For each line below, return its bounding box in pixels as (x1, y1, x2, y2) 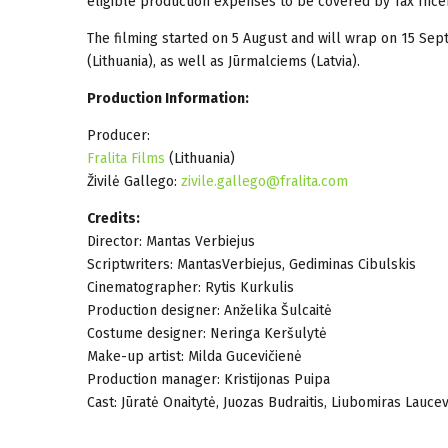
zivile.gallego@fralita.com (181, 172, 348, 190)
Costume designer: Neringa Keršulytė (87, 324, 327, 342)
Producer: (87, 126, 150, 144)
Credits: (87, 209, 140, 227)
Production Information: (87, 89, 249, 107)
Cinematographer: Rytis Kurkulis (87, 278, 294, 296)
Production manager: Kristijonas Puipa (87, 370, 330, 388)
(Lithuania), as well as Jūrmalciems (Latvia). (87, 52, 360, 70)
